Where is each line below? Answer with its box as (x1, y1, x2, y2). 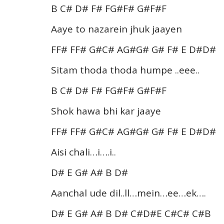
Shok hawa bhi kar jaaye (51, 104, 161, 117)
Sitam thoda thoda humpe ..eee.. (51, 63, 199, 76)
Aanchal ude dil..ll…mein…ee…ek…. (51, 186, 206, 199)
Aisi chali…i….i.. (51, 145, 116, 158)
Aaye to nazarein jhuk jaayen (51, 22, 182, 35)
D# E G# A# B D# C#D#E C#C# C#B (51, 206, 211, 220)
